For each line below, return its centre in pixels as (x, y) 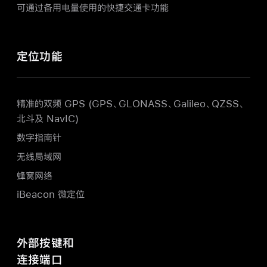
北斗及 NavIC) (48, 119)
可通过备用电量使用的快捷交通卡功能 (93, 8)
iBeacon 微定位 (51, 194)
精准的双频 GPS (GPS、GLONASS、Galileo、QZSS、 (131, 104)
